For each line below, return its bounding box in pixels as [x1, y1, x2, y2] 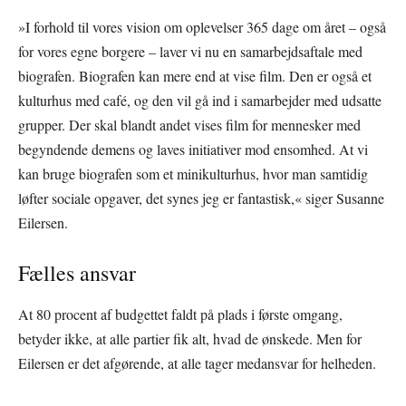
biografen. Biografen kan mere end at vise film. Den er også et [18, 65, 372, 85]
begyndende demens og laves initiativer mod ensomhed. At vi [18, 139, 368, 159]
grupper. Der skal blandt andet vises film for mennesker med [18, 114, 361, 134]
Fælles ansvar [18, 257, 136, 287]
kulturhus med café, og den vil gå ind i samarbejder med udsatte [18, 90, 382, 110]
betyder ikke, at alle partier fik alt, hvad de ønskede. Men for [18, 328, 362, 348]
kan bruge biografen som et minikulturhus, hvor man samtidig [18, 163, 368, 183]
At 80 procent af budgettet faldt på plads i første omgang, [18, 304, 343, 324]
